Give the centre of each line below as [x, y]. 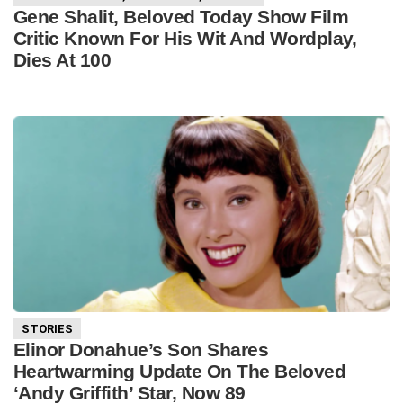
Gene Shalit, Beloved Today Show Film [181, 16]
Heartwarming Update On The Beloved [180, 372]
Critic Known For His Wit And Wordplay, [185, 38]
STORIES [47, 329]
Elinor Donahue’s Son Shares [141, 350]
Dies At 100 [63, 59]
